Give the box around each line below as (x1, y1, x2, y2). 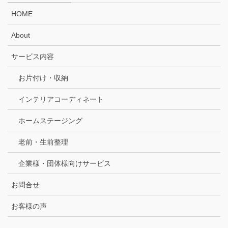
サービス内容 (11, 52, 54, 61)
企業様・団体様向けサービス (18, 159, 111, 168)
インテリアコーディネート (18, 95, 104, 104)
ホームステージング (18, 117, 82, 125)
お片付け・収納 (18, 74, 68, 82)
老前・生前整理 (18, 138, 68, 147)
